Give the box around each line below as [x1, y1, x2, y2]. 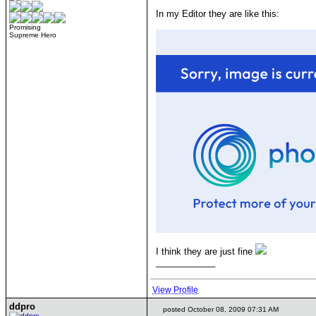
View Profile [152, 285, 198, 295]
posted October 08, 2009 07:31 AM [161, 305, 279, 313]
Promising [9, 23, 41, 31]
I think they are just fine [156, 246, 255, 257]
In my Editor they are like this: [156, 8, 279, 19]
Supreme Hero [9, 31, 56, 39]
